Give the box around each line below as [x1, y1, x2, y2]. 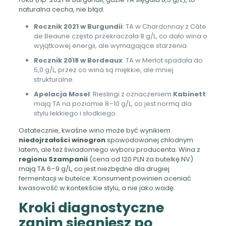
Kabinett [173, 89, 206, 99]
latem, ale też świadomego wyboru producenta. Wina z [18, 144, 200, 154]
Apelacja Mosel [33, 89, 90, 99]
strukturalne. [33, 74, 74, 84]
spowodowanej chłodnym [105, 135, 193, 145]
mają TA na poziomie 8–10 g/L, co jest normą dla [33, 98, 192, 108]
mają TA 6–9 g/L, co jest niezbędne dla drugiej [18, 163, 169, 174]
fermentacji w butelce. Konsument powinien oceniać [18, 173, 191, 183]
